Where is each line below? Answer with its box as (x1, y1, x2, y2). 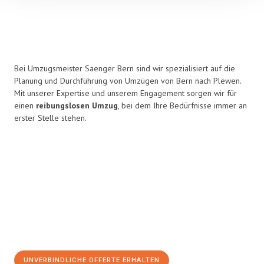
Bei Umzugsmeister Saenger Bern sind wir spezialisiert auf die (14, 63, 235, 74)
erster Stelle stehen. (14, 113, 87, 123)
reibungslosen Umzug (36, 100, 118, 111)
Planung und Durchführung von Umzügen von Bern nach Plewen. (14, 75, 241, 86)
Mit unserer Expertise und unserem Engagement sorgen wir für (14, 88, 237, 98)
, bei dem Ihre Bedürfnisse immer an (118, 100, 247, 111)
